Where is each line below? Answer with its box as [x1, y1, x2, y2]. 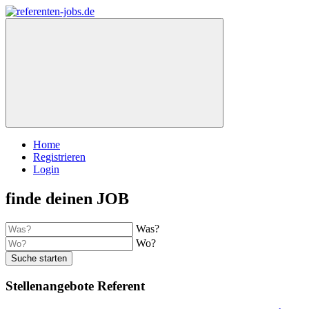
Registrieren [33, 151, 86, 163]
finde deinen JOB [6, 189, 129, 208]
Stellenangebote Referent [6, 278, 145, 293]
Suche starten [11, 252, 67, 263]
